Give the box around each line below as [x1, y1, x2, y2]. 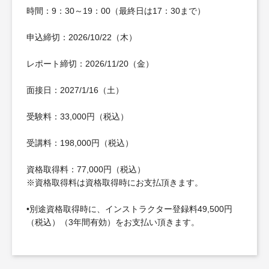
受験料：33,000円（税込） [26, 111, 128, 121]
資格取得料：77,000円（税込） [26, 164, 145, 174]
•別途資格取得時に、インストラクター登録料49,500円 [26, 204, 232, 214]
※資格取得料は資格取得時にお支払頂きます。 [26, 177, 203, 187]
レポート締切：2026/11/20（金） [26, 58, 154, 68]
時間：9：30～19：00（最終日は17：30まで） [26, 5, 205, 16]
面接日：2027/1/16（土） [26, 85, 124, 95]
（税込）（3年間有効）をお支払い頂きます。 [26, 217, 199, 227]
